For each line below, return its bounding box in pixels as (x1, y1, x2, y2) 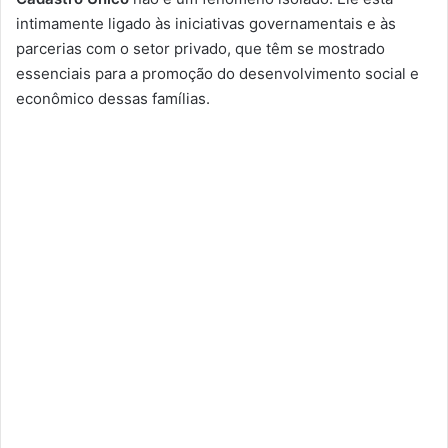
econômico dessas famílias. (16, 89, 210, 108)
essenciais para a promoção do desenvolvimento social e (16, 64, 419, 83)
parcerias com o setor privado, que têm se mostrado (16, 39, 385, 58)
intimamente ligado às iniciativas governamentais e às (16, 14, 396, 33)
